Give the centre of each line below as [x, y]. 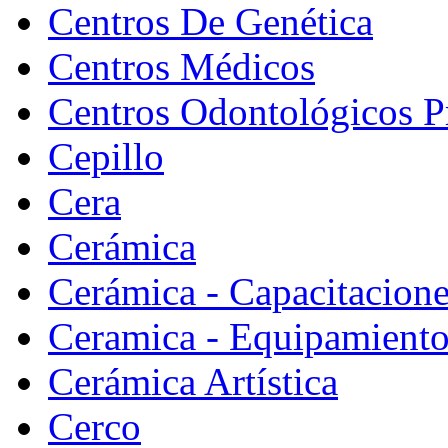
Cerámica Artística [193, 381]
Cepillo [106, 156]
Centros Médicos [181, 66]
